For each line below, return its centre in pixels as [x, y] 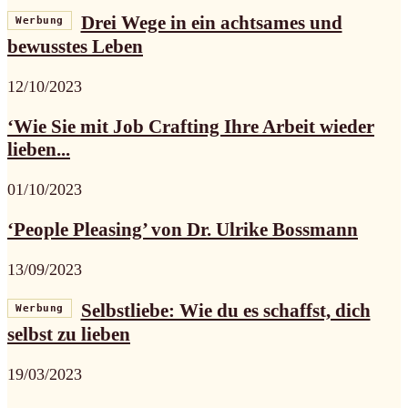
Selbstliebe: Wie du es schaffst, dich [225, 310]
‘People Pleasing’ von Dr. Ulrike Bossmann [183, 230]
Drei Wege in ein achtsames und [211, 23]
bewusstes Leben [75, 47]
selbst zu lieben [69, 334]
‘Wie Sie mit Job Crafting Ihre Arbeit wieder [191, 127]
